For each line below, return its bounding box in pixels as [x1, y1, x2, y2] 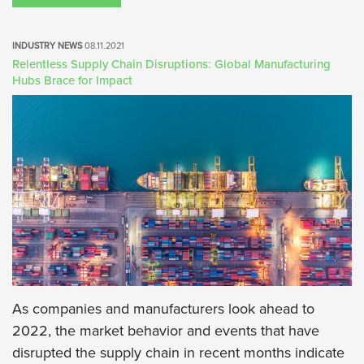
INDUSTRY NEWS [12, 41, 84, 52]
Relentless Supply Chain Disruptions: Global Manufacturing [12, 57, 331, 72]
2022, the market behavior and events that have [12, 322, 319, 340]
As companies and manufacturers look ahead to [12, 300, 314, 318]
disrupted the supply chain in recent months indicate [12, 344, 344, 362]
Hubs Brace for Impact [12, 73, 132, 89]
